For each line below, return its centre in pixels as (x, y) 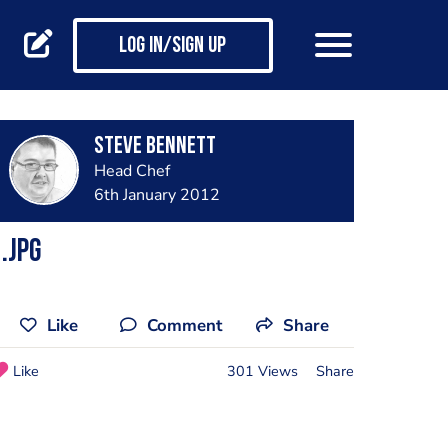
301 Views (262, 370)
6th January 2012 (156, 195)
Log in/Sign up (172, 47)
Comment (184, 325)
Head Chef (131, 171)
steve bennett (154, 147)
